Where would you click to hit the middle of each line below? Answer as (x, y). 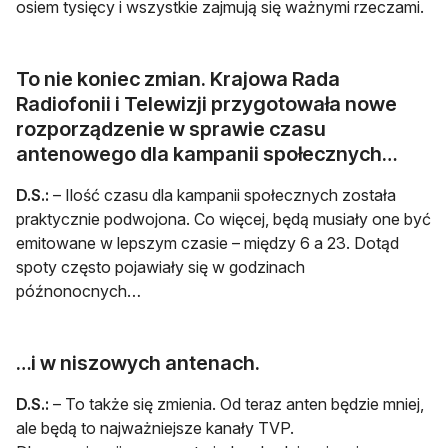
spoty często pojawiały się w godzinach (160, 266)
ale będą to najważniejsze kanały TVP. (155, 427)
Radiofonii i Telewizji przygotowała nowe (206, 103)
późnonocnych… (78, 290)
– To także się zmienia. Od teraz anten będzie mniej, (236, 403)
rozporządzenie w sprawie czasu (171, 128)
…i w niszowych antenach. (138, 362)
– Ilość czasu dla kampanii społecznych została (222, 194)
